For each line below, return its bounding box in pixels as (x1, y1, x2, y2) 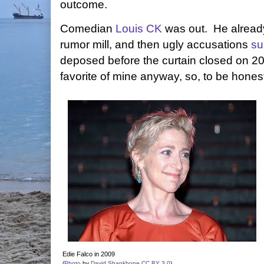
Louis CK (115, 22, 162, 35)
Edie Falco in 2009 (62, 250, 115, 258)
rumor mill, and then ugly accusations (60, 38, 251, 51)
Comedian (60, 22, 115, 35)
